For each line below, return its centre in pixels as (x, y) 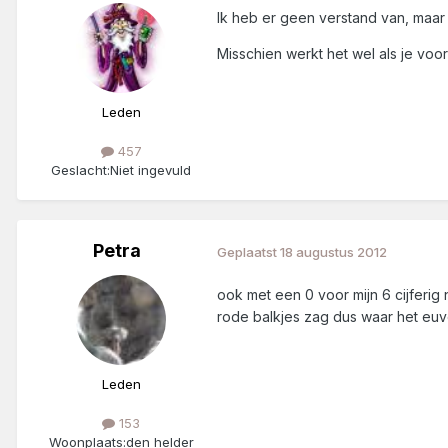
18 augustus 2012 (333, 251)
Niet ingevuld (150, 170)
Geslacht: (80, 170)
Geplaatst (248, 251)
